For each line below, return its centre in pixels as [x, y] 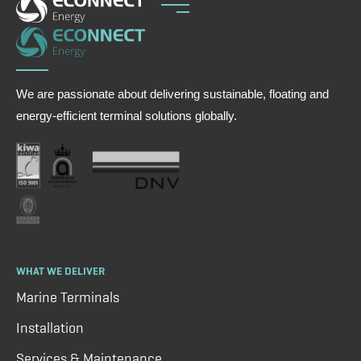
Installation [50, 328]
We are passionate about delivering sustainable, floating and [172, 93]
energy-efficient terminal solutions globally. [127, 115]
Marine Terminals [68, 297]
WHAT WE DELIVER [60, 270]
